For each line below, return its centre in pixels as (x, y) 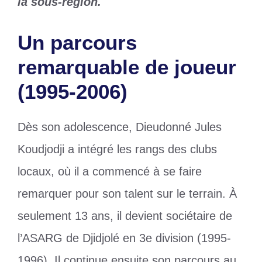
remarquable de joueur (127, 67)
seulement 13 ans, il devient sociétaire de (125, 216)
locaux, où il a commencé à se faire (110, 172)
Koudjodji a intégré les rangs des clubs (117, 149)
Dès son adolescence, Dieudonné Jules (120, 127)
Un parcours (77, 43)
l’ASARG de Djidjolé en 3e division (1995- (124, 238)
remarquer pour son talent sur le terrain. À (127, 194)
